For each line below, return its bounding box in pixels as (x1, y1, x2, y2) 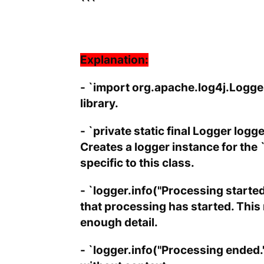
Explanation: (80, 53, 148, 67)
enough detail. (80, 216, 158, 230)
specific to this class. (80, 156, 194, 170)
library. (80, 97, 118, 111)
